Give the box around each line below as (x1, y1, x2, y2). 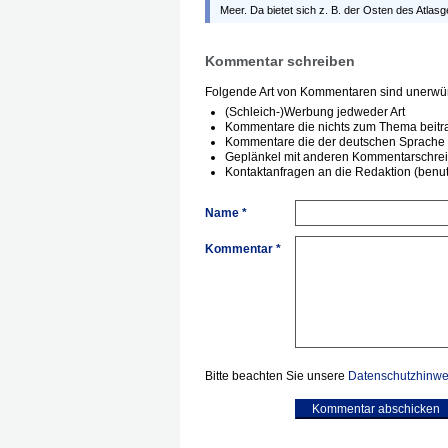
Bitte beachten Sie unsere (205, 369, 348, 383)
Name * (205, 206, 247, 220)
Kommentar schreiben (205, 53, 355, 69)
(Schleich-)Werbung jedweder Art (225, 105, 405, 119)
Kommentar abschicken (312, 402, 440, 416)
